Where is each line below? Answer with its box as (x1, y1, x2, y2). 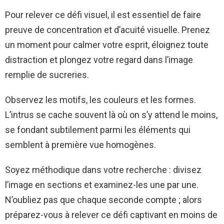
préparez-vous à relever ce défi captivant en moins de (5, 209, 217, 220)
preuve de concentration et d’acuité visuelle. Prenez (5, 24, 210, 35)
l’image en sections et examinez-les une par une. (5, 179, 198, 190)
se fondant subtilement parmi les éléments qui (5, 124, 190, 135)
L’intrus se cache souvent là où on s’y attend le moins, (5, 109, 217, 120)
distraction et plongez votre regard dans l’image (5, 54, 193, 65)
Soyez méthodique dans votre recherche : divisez (5, 164, 201, 175)
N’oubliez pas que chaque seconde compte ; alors (5, 194, 202, 205)
